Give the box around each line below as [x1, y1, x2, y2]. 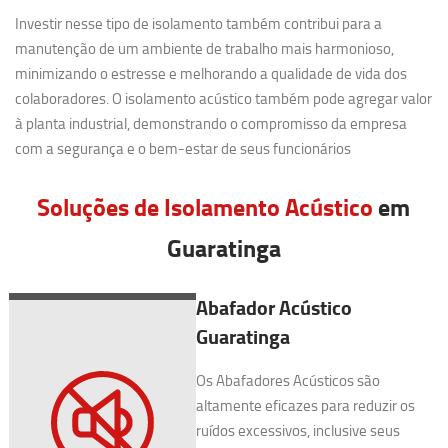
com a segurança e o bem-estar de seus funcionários [15, 138, 352, 159]
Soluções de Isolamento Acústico [37, 189, 374, 224]
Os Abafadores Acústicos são [195, 370, 380, 391]
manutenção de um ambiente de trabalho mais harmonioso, [15, 38, 395, 59]
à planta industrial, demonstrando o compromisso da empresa [15, 113, 408, 134]
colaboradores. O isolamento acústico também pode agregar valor [15, 88, 433, 109]
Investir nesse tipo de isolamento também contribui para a [15, 13, 383, 34]
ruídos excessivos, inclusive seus [195, 420, 400, 441]
